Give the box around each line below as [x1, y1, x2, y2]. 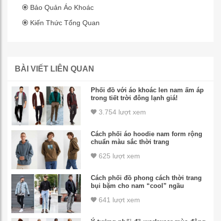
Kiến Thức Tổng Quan [30, 19, 100, 27]
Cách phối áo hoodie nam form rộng [90, 130, 202, 138]
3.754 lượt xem [96, 108, 146, 116]
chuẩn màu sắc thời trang [90, 138, 169, 146]
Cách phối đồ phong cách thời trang [90, 174, 202, 182]
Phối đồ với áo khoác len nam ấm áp [90, 86, 204, 94]
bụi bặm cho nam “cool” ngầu [90, 182, 186, 189]
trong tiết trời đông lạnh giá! [90, 94, 178, 102]
